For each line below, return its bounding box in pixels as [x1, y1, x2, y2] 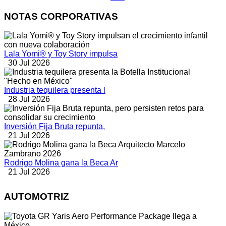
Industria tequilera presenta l [4, 86, 105, 95]
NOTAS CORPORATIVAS [4, 11, 118, 22]
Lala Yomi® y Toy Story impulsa [4, 49, 118, 59]
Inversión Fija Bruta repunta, [4, 122, 105, 131]
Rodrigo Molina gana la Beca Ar [4, 158, 118, 167]
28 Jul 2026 [8, 95, 50, 104]
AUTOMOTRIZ [4, 191, 69, 202]
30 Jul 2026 [8, 59, 50, 68]
